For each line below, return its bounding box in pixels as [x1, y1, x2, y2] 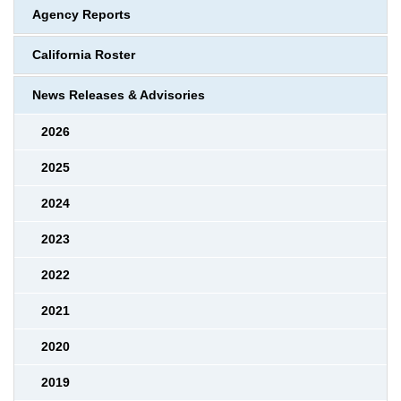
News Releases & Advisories [32, 89, 205, 102]
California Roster [32, 48, 135, 62]
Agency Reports [32, 8, 131, 21]
